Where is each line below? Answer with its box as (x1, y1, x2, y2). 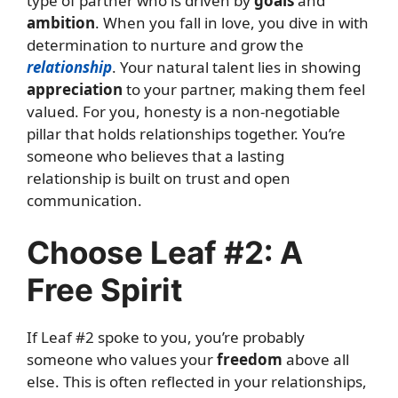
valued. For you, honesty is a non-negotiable (27, 100, 340, 122)
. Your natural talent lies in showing (112, 56, 361, 77)
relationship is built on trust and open (27, 167, 291, 188)
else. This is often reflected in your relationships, (27, 371, 367, 392)
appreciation (27, 78, 123, 99)
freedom (217, 349, 283, 370)
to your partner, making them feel (123, 78, 365, 99)
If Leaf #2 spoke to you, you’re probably (27, 327, 305, 347)
